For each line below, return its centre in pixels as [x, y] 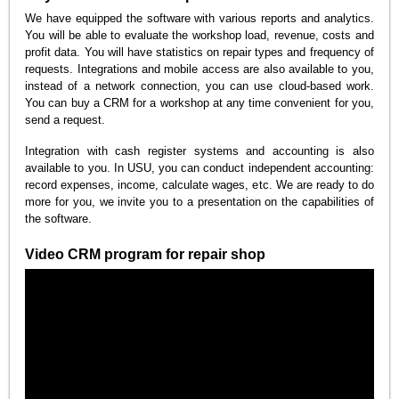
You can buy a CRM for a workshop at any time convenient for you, [199, 103]
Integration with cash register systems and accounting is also [199, 151]
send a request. [65, 120]
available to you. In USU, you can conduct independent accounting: [199, 168]
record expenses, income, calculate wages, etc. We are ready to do [199, 185]
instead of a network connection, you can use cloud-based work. [199, 86]
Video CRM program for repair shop [146, 255]
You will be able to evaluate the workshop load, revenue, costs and [199, 36]
